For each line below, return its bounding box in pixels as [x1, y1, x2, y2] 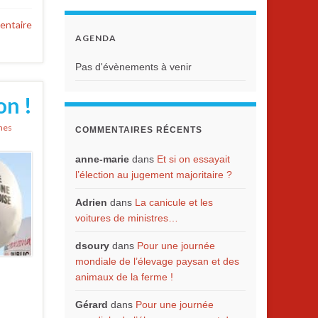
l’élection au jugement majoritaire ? [75, 169, 232, 180]
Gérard [75, 299, 108, 310]
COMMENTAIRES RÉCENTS [75, 125, 202, 135]
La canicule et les [135, 197, 213, 208]
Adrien [75, 197, 107, 208]
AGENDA [75, 33, 116, 43]
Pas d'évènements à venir [75, 61, 192, 72]
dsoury [75, 240, 109, 251]
